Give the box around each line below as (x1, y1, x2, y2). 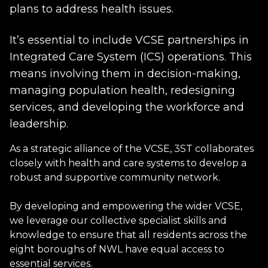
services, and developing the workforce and (10, 100, 244, 114)
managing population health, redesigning (10, 83, 235, 97)
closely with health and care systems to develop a (10, 157, 246, 169)
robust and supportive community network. (10, 171, 220, 183)
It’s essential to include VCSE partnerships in (10, 33, 249, 47)
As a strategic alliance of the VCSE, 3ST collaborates (10, 142, 254, 154)
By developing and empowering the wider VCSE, (10, 200, 242, 212)
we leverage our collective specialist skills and (10, 214, 227, 226)
